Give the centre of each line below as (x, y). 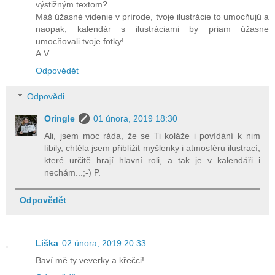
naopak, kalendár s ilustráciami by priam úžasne (152, 29)
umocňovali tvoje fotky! (80, 41)
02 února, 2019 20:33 (104, 243)
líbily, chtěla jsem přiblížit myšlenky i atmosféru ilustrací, (152, 148)
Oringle (60, 118)
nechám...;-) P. (73, 172)
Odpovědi (46, 96)
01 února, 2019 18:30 (136, 118)
